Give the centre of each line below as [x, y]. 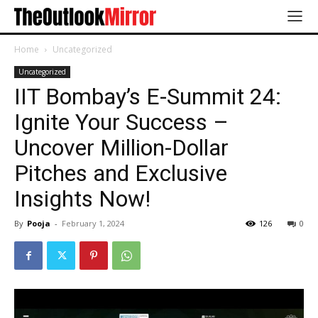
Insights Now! [82, 199]
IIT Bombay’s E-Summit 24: [148, 97]
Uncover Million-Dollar [121, 148]
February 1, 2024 [93, 224]
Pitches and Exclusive [121, 174]
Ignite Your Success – [121, 122]
